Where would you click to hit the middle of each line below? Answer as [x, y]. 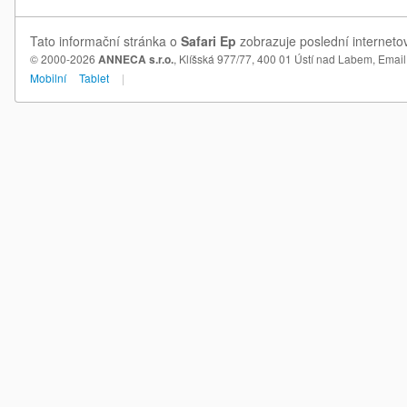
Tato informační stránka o [105, 41]
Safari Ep [208, 41]
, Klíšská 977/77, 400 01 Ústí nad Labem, [276, 59]
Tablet [94, 78]
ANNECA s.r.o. [136, 59]
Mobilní [48, 78]
